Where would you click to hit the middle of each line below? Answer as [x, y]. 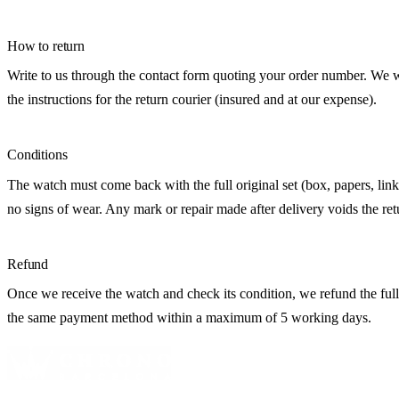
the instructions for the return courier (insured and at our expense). [192, 100]
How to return [46, 46]
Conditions [37, 155]
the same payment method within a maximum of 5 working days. [189, 317]
